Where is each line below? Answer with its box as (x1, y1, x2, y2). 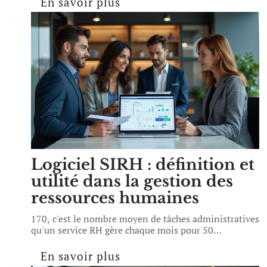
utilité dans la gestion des (31, 172, 233, 191)
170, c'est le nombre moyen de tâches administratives (31, 212, 259, 225)
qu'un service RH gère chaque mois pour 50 (31, 223, 213, 237)
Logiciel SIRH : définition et (31, 155, 254, 174)
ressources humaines (31, 188, 199, 207)
